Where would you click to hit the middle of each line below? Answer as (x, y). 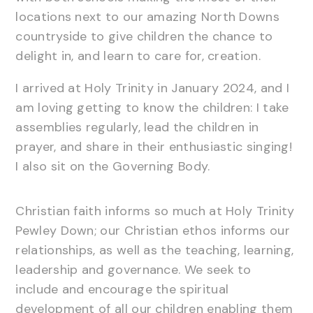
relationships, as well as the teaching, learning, (155, 250)
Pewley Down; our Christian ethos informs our (153, 230)
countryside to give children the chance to (144, 36)
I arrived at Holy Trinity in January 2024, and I (153, 88)
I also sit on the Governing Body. (113, 166)
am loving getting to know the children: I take (152, 107)
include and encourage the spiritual (122, 289)
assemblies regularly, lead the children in (137, 127)
